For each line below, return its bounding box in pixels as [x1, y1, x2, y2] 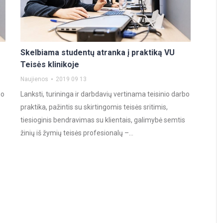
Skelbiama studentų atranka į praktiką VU [20, 48, 175, 57]
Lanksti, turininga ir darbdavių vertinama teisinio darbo [20, 90, 190, 98]
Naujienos [20, 76, 48, 83]
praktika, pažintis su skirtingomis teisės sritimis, [20, 103, 168, 111]
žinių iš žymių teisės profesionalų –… [20, 129, 133, 137]
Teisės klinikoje [20, 60, 79, 69]
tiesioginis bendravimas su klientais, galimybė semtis [20, 116, 185, 124]
